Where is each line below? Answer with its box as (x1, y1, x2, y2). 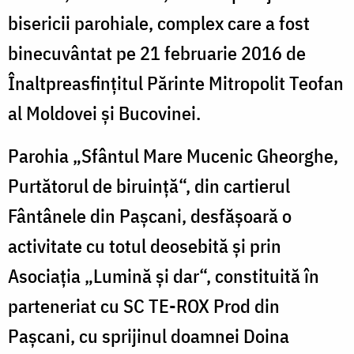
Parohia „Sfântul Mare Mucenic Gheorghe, (8, 142, 338, 168)
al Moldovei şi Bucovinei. (8, 100, 201, 126)
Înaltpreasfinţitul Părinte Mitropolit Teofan (8, 70, 344, 96)
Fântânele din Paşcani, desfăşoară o (8, 202, 292, 228)
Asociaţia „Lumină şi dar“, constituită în (8, 262, 319, 288)
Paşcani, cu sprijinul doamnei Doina (8, 322, 289, 348)
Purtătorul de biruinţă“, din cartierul (8, 172, 290, 198)
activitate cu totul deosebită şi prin (8, 232, 281, 258)
